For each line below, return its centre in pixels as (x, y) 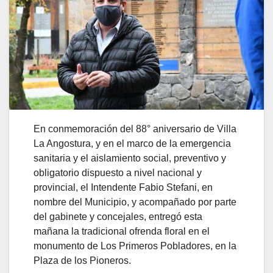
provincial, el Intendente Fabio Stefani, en (123, 188)
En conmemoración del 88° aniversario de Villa (135, 129)
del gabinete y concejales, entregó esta (118, 217)
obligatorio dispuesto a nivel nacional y (118, 173)
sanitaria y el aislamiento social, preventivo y (130, 158)
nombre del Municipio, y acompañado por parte (135, 202)
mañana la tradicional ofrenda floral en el (122, 232)
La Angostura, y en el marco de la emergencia (132, 144)
